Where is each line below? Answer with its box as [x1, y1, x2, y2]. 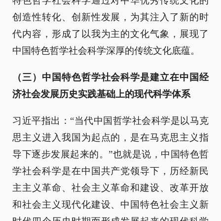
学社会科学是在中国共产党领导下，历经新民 [12, 166, 209, 176]
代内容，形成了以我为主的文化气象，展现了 [12, 29, 209, 39]
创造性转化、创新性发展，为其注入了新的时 [12, 12, 209, 22]
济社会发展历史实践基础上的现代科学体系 [12, 89, 190, 99]
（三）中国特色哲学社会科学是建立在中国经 [12, 72, 209, 82]
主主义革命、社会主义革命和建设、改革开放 [12, 183, 209, 193]
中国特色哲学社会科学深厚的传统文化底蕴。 [12, 45, 200, 56]
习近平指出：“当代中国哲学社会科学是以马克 [12, 115, 209, 126]
